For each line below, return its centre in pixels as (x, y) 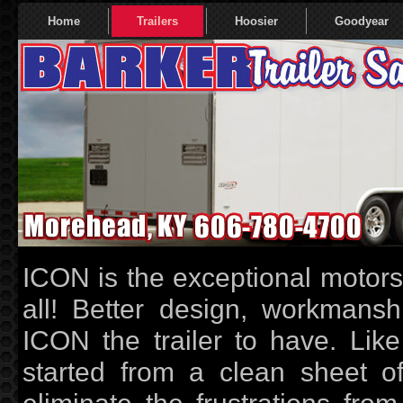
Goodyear (362, 21)
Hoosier (256, 21)
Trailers (157, 21)
